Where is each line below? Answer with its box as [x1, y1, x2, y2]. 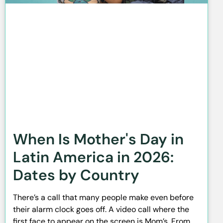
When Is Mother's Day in [13, 129, 184, 149]
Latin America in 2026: [13, 147, 174, 167]
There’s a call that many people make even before [13, 192, 194, 203]
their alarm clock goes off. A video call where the [13, 204, 189, 215]
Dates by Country [13, 165, 139, 185]
